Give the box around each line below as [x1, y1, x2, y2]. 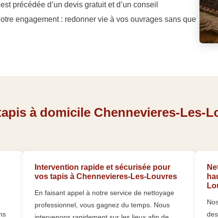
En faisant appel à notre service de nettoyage [35, 189, 175, 197]
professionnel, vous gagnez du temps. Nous [35, 201, 170, 209]
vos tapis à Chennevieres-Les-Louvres [35, 172, 178, 181]
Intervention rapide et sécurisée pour [35, 163, 171, 172]
